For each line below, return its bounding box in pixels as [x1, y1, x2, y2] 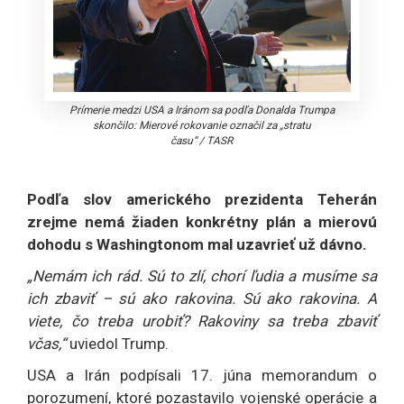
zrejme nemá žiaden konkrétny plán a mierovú [27, 212, 377, 231]
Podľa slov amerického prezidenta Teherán [27, 189, 377, 208]
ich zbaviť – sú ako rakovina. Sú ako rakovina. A [27, 289, 377, 308]
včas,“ [27, 334, 69, 353]
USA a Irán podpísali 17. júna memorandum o [27, 365, 377, 384]
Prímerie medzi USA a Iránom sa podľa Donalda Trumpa [69, 103, 335, 116]
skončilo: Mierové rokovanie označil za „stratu [92, 118, 311, 132]
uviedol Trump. [69, 334, 169, 353]
